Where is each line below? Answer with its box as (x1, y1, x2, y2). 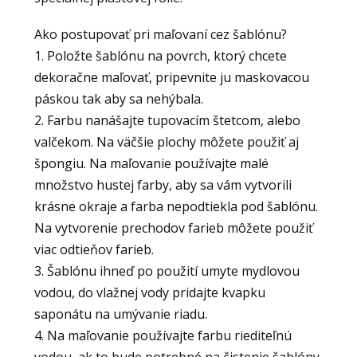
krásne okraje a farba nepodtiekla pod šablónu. (33, 198, 318, 216)
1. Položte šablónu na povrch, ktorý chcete (33, 47, 287, 65)
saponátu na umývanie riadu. (33, 305, 207, 324)
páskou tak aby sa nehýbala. (33, 90, 203, 108)
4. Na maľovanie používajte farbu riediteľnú (33, 327, 292, 345)
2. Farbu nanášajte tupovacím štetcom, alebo (33, 112, 300, 130)
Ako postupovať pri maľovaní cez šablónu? (33, 25, 287, 44)
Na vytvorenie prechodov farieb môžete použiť (33, 219, 313, 237)
